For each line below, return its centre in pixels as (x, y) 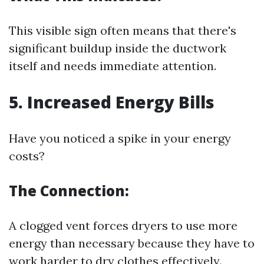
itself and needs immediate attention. (113, 66)
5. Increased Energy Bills (112, 102)
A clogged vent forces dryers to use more (123, 225)
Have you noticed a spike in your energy (120, 138)
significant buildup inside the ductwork (118, 48)
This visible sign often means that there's (123, 30)
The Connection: (69, 191)
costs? (27, 156)
